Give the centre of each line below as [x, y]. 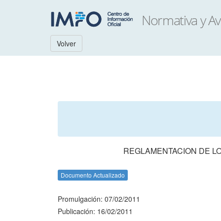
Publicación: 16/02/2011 [95, 211]
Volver [66, 43]
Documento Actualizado [93, 175]
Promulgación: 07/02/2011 [99, 199]
